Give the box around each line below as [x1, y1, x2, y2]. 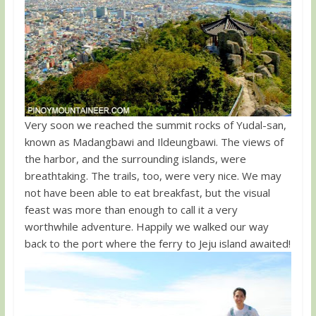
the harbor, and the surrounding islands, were [24, 151, 246, 166]
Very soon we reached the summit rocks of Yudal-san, [24, 117, 286, 132]
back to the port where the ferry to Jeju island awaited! [24, 236, 291, 250]
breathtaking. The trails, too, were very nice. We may [24, 168, 281, 183]
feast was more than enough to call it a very [24, 202, 238, 217]
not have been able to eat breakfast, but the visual [24, 185, 270, 200]
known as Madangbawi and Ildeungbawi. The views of [24, 134, 284, 149]
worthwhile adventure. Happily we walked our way [24, 219, 269, 233]
